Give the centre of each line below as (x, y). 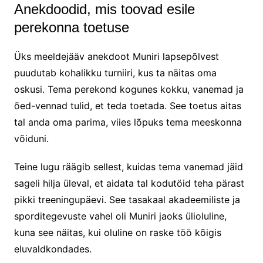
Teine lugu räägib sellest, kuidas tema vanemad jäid (128, 166)
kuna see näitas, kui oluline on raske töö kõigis (117, 232)
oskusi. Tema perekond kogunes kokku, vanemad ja (129, 89)
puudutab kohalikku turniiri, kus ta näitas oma (115, 73)
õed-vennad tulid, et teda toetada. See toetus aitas (127, 105)
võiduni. (31, 138)
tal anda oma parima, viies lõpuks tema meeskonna (128, 122)
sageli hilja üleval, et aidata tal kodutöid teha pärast (129, 183)
